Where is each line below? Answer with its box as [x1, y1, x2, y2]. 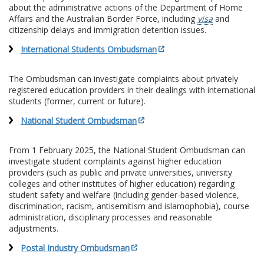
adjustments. [9, 223, 58, 235]
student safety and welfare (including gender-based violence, [9, 189, 239, 201]
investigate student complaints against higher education [9, 156, 222, 167]
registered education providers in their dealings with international [9, 84, 255, 96]
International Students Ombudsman [21, 44, 157, 55]
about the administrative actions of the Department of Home [9, 2, 243, 14]
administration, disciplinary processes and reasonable [9, 212, 212, 223]
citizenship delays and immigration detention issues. [9, 24, 206, 36]
